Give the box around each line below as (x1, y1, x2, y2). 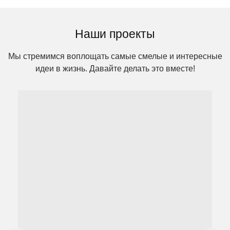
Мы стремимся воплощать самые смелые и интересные (8, 52, 222, 61)
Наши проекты (75, 27, 155, 41)
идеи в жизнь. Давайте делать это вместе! (35, 64, 195, 73)
